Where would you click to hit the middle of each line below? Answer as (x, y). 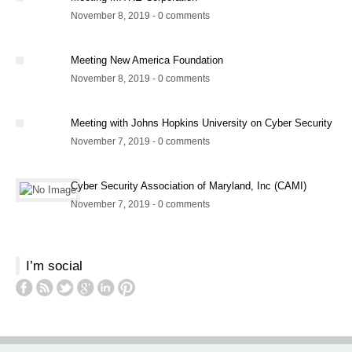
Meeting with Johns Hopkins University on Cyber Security (202, 123)
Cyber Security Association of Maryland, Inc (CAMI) (189, 185)
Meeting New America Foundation (147, 60)
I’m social (54, 266)
